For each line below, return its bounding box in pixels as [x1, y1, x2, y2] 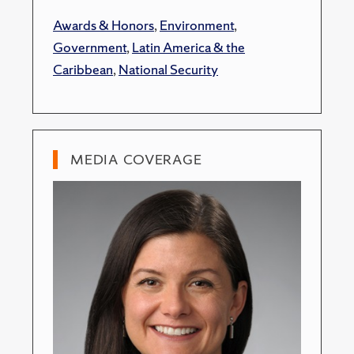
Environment [160, 16, 234, 34]
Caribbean [53, 60, 113, 78]
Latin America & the [132, 38, 245, 56]
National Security [119, 60, 218, 78]
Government [53, 38, 126, 56]
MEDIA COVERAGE [70, 150, 202, 168]
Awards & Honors [53, 16, 154, 34]
